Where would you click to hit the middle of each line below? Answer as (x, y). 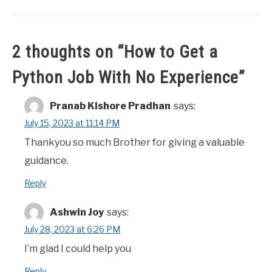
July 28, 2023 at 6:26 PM (72, 229)
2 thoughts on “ (68, 52)
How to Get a (171, 52)
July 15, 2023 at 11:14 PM (72, 123)
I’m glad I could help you (78, 249)
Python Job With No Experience (125, 78)
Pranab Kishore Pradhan (110, 106)
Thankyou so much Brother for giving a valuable (134, 143)
